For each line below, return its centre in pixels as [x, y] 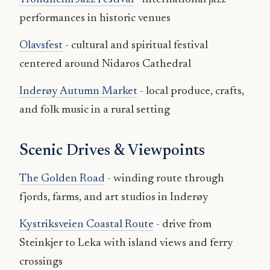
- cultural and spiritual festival [135, 46]
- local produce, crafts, [191, 92]
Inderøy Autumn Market [78, 92]
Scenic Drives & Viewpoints [112, 152]
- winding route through [165, 179]
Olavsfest [41, 46]
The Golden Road [62, 179]
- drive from [183, 225]
